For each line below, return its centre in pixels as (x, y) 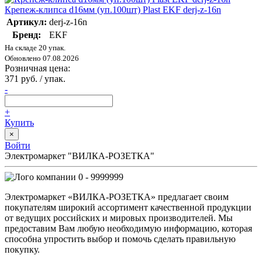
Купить (19, 122)
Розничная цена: (37, 68)
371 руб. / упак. (35, 78)
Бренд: (27, 35)
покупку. (22, 249)
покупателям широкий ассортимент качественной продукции (128, 207)
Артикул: (27, 22)
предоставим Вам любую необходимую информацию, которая (128, 228)
